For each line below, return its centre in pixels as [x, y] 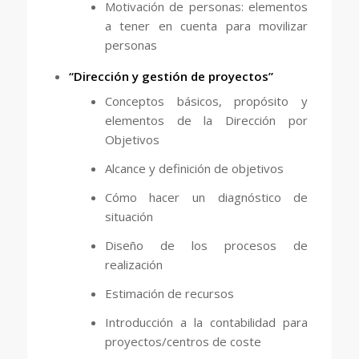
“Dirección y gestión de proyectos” [171, 76]
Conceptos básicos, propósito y [206, 101]
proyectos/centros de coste [183, 341]
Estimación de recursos [169, 293]
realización [133, 264]
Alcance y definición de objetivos [194, 168]
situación [129, 216]
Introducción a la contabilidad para [206, 322]
